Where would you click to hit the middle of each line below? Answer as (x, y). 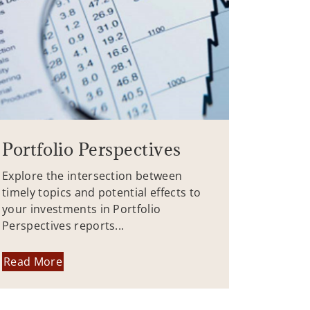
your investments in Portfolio (82, 209)
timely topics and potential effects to (102, 192)
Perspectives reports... (63, 225)
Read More (33, 262)
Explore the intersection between (92, 175)
